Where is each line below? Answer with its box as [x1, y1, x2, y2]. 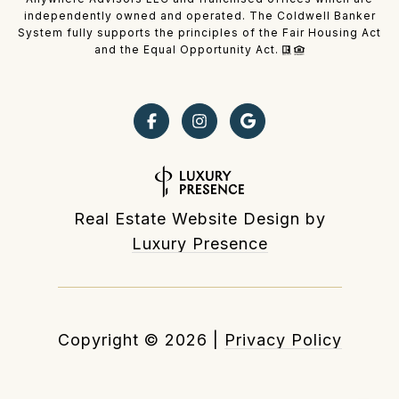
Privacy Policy [224, 330, 342, 349]
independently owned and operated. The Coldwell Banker [23, 8, 376, 22]
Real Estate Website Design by [73, 208, 326, 228]
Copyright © [57, 330, 159, 349]
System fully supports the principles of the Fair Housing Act [18, 25, 381, 39]
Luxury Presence [131, 233, 268, 253]
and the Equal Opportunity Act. [94, 42, 282, 56]
